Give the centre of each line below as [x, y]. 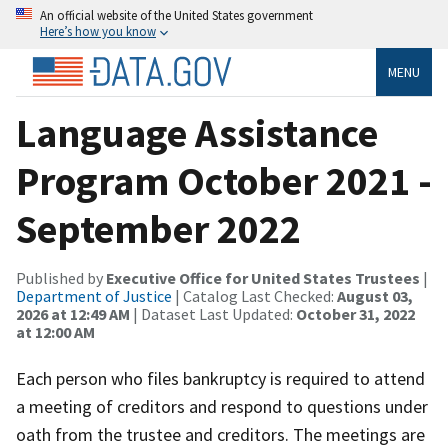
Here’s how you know [98, 31]
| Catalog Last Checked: [254, 295]
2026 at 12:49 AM [73, 313]
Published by [61, 277]
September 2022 [158, 228]
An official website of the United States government [176, 15]
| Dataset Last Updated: [213, 313]
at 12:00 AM [55, 331]
